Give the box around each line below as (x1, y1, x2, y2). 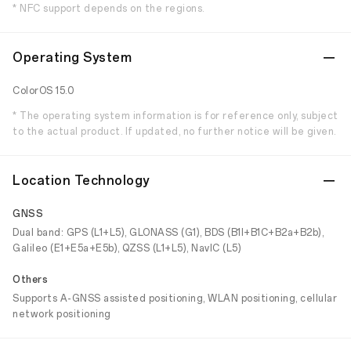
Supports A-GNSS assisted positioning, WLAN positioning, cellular (13, 293, 337, 304)
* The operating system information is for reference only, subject (13, 110, 338, 121)
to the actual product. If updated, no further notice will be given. (13, 126, 336, 137)
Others (13, 274, 48, 285)
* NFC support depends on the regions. (13, 3, 204, 14)
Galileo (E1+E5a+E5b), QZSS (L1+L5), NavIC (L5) (13, 243, 241, 254)
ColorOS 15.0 (13, 85, 74, 96)
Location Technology (13, 173, 150, 188)
